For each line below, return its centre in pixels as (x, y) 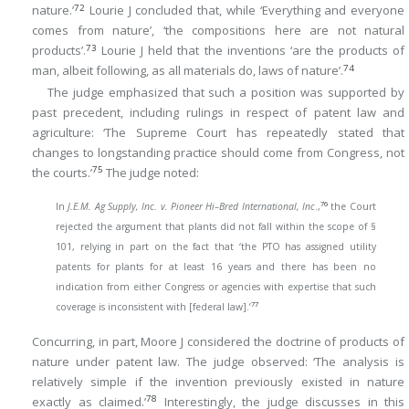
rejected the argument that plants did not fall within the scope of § (216, 227)
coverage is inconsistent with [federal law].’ (153, 307)
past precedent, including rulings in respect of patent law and (218, 112)
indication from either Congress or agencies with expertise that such (216, 287)
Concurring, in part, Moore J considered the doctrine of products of (218, 341)
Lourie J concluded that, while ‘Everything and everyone (245, 10)
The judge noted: (151, 172)
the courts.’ (62, 172)
